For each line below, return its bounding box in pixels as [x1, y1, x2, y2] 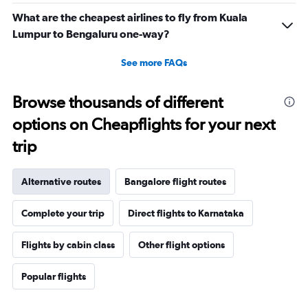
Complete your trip [21, 208, 104, 219]
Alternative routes [21, 176, 101, 188]
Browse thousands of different [12, 92, 223, 113]
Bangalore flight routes [124, 176, 226, 188]
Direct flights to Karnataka [128, 208, 244, 219]
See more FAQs [121, 57, 187, 69]
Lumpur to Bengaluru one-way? [12, 27, 170, 41]
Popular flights [21, 271, 86, 283]
